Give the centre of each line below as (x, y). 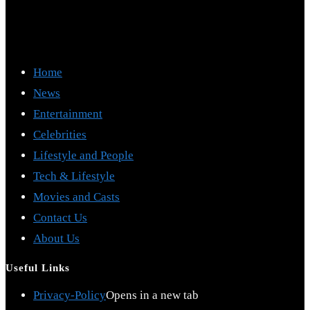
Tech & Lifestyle (74, 176)
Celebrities (60, 134)
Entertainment (68, 113)
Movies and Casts (76, 197)
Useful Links (38, 267)
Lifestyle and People (83, 155)
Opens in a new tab (152, 295)
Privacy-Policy (70, 295)
